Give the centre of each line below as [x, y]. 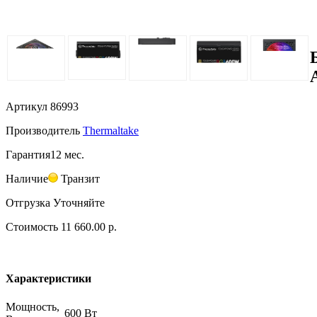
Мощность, [33, 307]
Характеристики [48, 279]
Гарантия [28, 155]
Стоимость [32, 227]
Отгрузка [28, 203]
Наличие [27, 179]
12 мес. [67, 155]
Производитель [43, 131]
